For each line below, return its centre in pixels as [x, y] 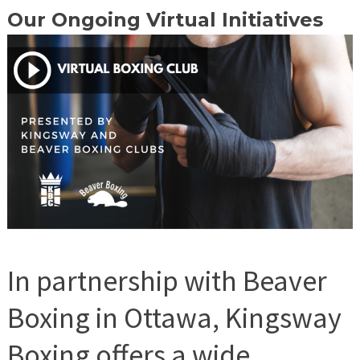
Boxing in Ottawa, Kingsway [174, 318]
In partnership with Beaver [167, 281]
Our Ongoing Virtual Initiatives [165, 20]
